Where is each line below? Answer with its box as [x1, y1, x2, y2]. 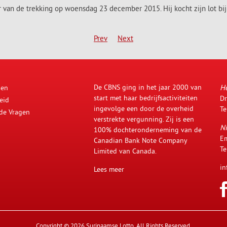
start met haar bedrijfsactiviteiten [94, 93, 198, 102]
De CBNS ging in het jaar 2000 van [94, 83, 202, 92]
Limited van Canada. [94, 146, 157, 156]
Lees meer [94, 165, 124, 174]
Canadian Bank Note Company [94, 136, 187, 145]
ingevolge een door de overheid [94, 104, 194, 113]
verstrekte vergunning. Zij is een [94, 115, 194, 124]
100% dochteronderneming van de [94, 125, 202, 134]
